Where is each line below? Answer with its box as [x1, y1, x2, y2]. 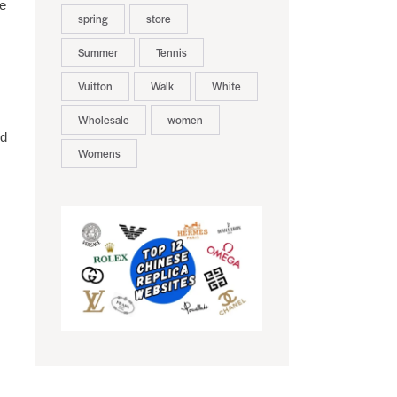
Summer [77, 44, 118, 61]
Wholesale [77, 112, 129, 128]
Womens [77, 145, 121, 162]
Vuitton [77, 78, 113, 95]
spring [77, 11, 108, 27]
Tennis [155, 44, 187, 61]
